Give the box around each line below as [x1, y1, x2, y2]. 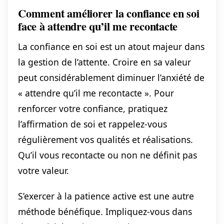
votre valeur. [18, 164, 69, 176]
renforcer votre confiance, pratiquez [18, 102, 167, 114]
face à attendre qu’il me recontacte [18, 18, 178, 35]
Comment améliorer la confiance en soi [18, 5, 199, 22]
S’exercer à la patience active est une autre [18, 189, 194, 202]
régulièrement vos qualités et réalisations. [18, 133, 193, 145]
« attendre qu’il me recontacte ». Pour [18, 86, 174, 99]
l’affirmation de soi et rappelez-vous [18, 117, 167, 130]
